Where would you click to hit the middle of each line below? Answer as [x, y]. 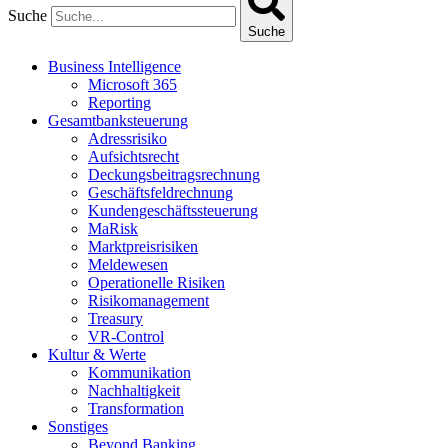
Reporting [119, 102]
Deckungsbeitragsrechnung [174, 174]
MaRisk [113, 228]
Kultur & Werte [97, 354]
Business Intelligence [114, 66]
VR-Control [126, 336]
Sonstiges [78, 426]
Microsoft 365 [132, 84]
